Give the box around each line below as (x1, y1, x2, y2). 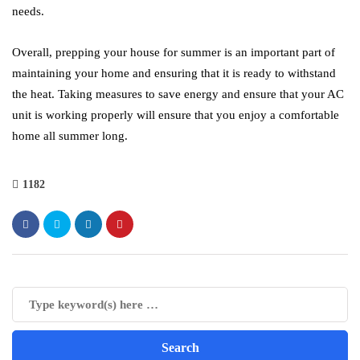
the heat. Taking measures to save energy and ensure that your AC (12, 88, 344, 100)
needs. (12, 5, 44, 18)
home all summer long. (12, 129, 128, 142)
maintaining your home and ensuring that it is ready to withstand (12, 67, 336, 80)
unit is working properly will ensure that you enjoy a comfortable (12, 108, 339, 121)
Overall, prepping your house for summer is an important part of (12, 46, 335, 59)
